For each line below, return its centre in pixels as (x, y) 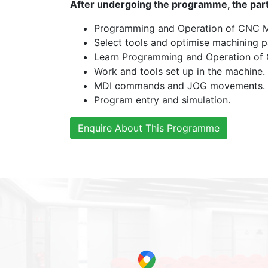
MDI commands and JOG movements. (179, 86)
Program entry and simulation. (162, 100)
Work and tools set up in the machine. (179, 71)
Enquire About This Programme (149, 128)
